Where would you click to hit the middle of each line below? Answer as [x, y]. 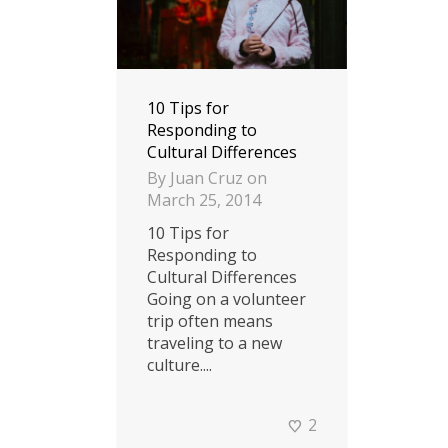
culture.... [179, 365]
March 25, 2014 [204, 200]
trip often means [210, 321]
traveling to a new [214, 343]
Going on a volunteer [226, 299]
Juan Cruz [206, 178]
